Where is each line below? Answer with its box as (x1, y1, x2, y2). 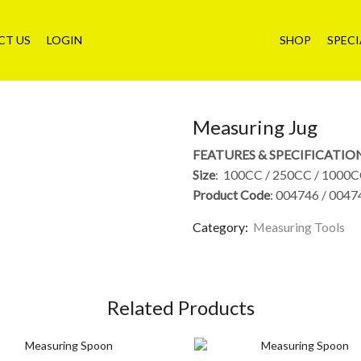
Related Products (106, 296, 255, 320)
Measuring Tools (253, 219, 345, 235)
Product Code (193, 186, 270, 202)
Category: (193, 219, 251, 235)
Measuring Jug (193, 114, 317, 139)
